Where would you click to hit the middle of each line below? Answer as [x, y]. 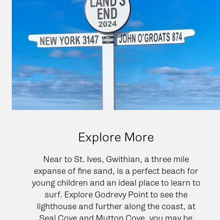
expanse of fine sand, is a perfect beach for [116, 171]
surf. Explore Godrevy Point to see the [116, 194]
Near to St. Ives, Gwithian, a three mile [116, 159]
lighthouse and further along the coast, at [116, 206]
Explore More [116, 137]
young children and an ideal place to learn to [116, 182]
